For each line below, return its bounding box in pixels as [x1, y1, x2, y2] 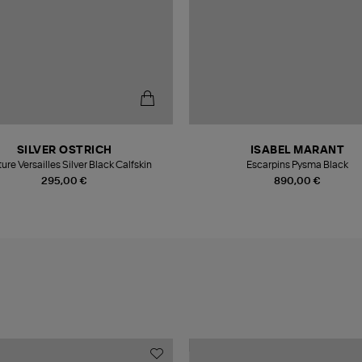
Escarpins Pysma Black [246, 159, 349, 170]
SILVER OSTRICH [16, 145, 112, 156]
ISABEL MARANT [250, 145, 345, 156]
